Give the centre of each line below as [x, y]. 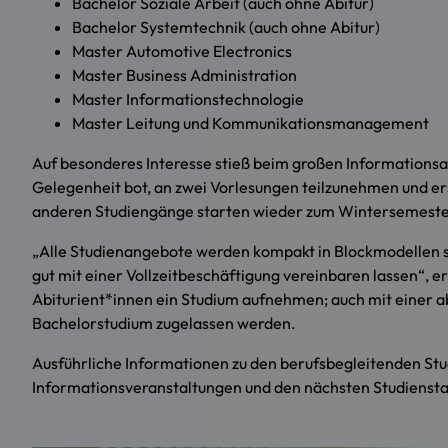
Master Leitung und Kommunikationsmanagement [250, 123]
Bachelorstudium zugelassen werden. [164, 323]
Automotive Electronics [209, 51]
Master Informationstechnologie [188, 99]
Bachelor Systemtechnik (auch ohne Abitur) [226, 27]
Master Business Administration [184, 75]
